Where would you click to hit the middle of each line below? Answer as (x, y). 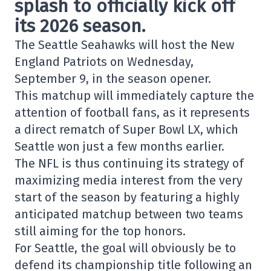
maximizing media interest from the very (129, 180)
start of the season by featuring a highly (127, 197)
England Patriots (61, 62)
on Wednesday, (150, 62)
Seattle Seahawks (87, 45)
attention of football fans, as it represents (132, 113)
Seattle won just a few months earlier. (119, 146)
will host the (173, 45)
